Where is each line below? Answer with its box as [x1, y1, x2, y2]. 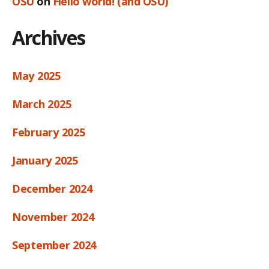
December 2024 [12, 181, 92, 196]
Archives [12, 24, 85, 50]
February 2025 [12, 124, 85, 139]
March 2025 [12, 96, 71, 111]
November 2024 [12, 209, 94, 224]
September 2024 [12, 237, 97, 252]
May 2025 [12, 68, 61, 83]
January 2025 [12, 153, 78, 168]
